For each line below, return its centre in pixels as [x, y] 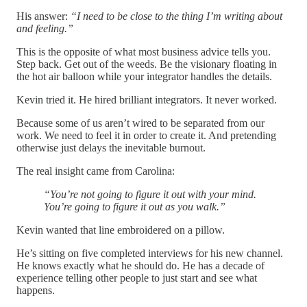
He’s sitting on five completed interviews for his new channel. [150, 254]
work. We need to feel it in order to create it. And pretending [146, 136]
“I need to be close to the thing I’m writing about [176, 16]
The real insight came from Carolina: [96, 171]
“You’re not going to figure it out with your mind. [150, 195]
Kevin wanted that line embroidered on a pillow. [121, 230]
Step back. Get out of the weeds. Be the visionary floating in [147, 64]
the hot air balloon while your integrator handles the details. [144, 77]
